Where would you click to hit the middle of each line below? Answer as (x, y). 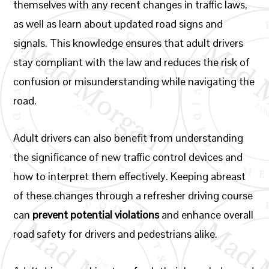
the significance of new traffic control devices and (128, 157)
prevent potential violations (96, 215)
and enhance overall (207, 215)
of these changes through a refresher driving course (133, 195)
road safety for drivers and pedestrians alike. (116, 234)
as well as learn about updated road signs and (118, 24)
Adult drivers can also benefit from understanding (128, 138)
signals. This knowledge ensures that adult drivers (128, 43)
